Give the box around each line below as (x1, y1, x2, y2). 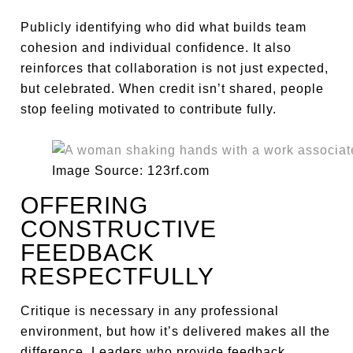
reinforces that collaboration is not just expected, (20, 61, 329, 75)
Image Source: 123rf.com (52, 164, 210, 177)
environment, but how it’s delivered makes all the (20, 325, 331, 338)
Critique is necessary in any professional (20, 304, 280, 318)
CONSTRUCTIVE (20, 216, 217, 242)
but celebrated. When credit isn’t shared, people (20, 82, 325, 95)
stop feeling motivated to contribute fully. (20, 102, 277, 116)
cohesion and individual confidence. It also (20, 41, 292, 54)
